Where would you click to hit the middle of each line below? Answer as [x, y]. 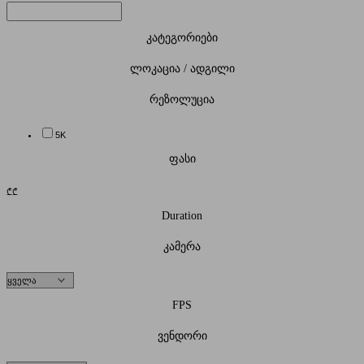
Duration [182, 216]
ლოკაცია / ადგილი [182, 69]
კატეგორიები [182, 38]
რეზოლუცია [182, 100]
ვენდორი [182, 336]
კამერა [182, 247]
